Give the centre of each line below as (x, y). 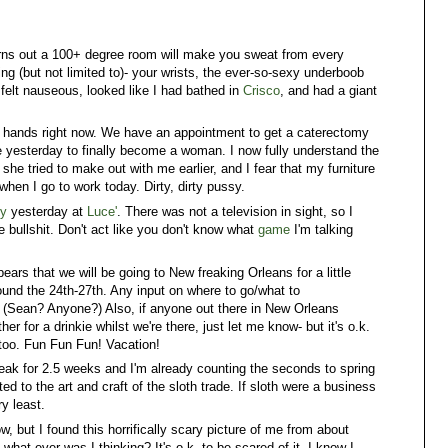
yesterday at (47, 211)
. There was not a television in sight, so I (235, 211)
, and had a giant (328, 90)
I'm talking (321, 229)
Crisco (261, 90)
